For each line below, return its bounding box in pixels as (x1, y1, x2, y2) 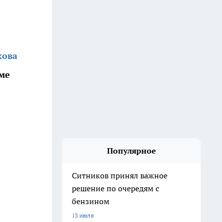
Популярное (107, 146, 156, 156)
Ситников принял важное (72, 170, 167, 180)
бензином (72, 196, 110, 206)
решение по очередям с (72, 183, 159, 193)
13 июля (72, 212, 94, 219)
